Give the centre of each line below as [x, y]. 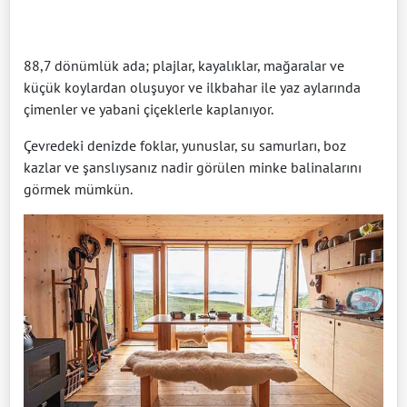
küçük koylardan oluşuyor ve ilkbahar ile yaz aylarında [192, 87]
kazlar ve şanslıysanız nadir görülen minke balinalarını [193, 167]
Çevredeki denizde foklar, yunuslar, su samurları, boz [185, 145]
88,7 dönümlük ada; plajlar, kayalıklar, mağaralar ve [184, 65]
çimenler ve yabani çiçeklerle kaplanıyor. [149, 109]
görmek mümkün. [78, 189]
